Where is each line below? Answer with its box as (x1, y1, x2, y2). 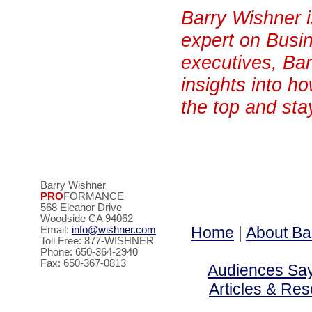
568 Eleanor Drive (40, 202, 122, 213)
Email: (40, 224, 72, 235)
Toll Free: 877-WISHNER (40, 235, 154, 247)
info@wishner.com (72, 224, 156, 235)
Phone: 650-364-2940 (40, 247, 138, 258)
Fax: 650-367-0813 (40, 258, 126, 269)
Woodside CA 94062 (40, 213, 133, 224)
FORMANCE (63, 191, 124, 202)
